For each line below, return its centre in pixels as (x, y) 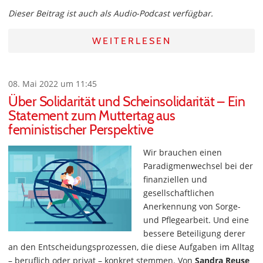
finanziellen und (175, 180)
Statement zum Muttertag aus (92, 116)
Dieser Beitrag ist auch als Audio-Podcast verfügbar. (111, 14)
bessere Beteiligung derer (194, 234)
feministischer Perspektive (81, 130)
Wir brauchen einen (183, 153)
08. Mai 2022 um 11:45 (53, 84)
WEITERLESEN (131, 41)
